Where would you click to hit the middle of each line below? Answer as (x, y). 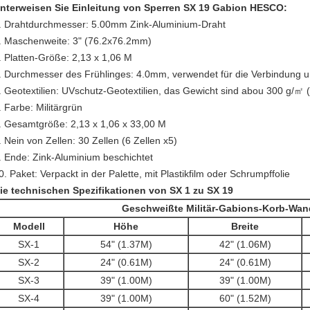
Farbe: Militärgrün (43, 107)
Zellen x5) (155, 140)
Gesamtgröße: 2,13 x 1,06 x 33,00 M (85, 124)
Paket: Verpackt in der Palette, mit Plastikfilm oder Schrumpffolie (150, 174)
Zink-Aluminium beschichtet (93, 157)
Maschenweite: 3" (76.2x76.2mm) (78, 41)
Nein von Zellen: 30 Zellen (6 (67, 140)
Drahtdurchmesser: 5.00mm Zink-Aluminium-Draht (115, 24)
